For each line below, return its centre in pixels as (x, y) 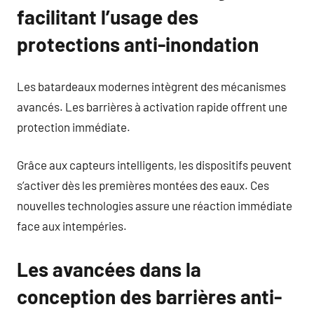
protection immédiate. (74, 127)
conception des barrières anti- (149, 296)
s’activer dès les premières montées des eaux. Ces (143, 185)
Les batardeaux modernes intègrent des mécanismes (151, 86)
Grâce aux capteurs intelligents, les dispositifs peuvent (154, 165)
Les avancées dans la (109, 269)
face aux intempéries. (72, 226)
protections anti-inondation (138, 44)
